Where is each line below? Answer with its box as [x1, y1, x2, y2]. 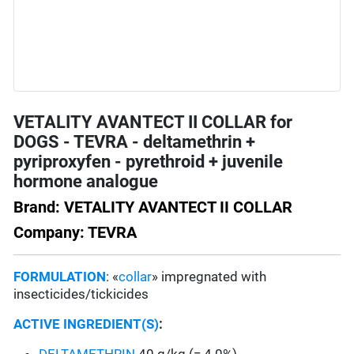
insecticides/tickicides [13, 286, 153, 303]
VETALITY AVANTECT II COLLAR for [13, 112, 293, 133]
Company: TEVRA [13, 223, 137, 243]
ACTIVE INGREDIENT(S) [13, 316, 160, 333]
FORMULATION [13, 269, 107, 285]
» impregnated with [152, 269, 267, 285]
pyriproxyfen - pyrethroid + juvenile [13, 152, 284, 172]
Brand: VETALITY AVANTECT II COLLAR [13, 198, 293, 217]
